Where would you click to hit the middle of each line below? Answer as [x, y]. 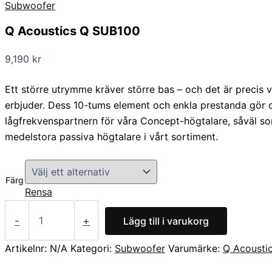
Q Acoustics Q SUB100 [73, 31]
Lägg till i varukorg [166, 221]
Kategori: [93, 249]
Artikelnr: [27, 249]
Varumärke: [195, 249]
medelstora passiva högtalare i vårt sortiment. [111, 137]
